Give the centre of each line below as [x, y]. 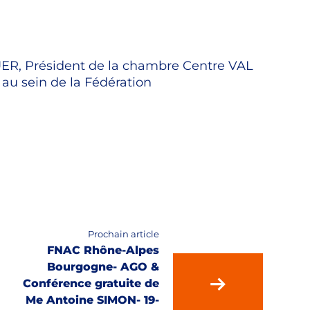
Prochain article [124, 234]
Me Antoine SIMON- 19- [92, 300]
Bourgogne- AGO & [103, 267]
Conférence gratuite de [91, 283]
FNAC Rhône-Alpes [103, 250]
